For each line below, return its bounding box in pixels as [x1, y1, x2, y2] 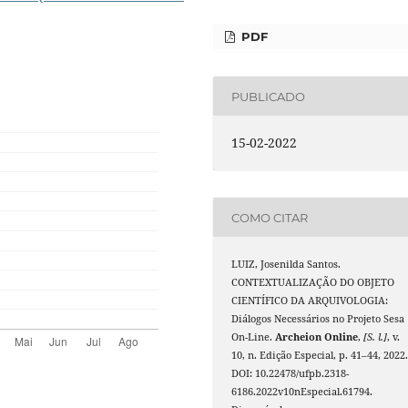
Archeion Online [275, 331, 359, 344]
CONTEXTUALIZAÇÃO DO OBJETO [231, 276, 395, 290]
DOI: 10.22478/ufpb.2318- [231, 367, 350, 381]
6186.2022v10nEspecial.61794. [231, 385, 373, 399]
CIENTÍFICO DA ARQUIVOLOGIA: [231, 294, 389, 308]
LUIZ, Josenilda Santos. [231, 258, 342, 271]
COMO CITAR [231, 209, 309, 225]
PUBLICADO [231, 88, 306, 104]
